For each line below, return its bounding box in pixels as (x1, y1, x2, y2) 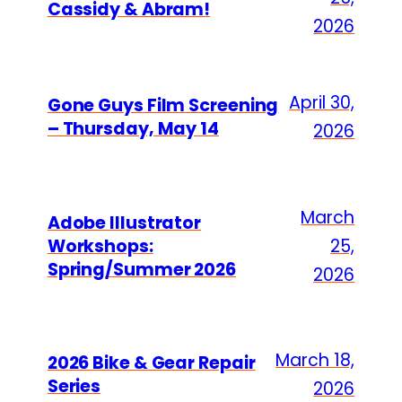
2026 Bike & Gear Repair (47, 351, 256, 376)
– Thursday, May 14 (47, 117, 219, 142)
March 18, (275, 348, 355, 373)
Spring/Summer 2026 (47, 257, 236, 282)
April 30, (289, 91, 355, 116)
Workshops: (47, 233, 153, 258)
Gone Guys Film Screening (47, 93, 279, 118)
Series (47, 374, 101, 399)
